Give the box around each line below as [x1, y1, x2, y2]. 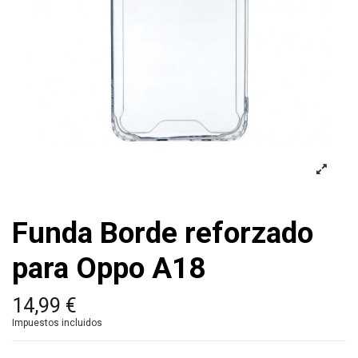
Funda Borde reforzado [12, 216, 313, 251]
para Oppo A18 [12, 251, 205, 286]
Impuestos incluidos [12, 317, 102, 329]
